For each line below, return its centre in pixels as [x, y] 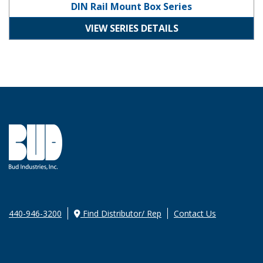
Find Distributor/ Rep [121, 214]
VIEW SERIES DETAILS [131, 28]
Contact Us [195, 214]
